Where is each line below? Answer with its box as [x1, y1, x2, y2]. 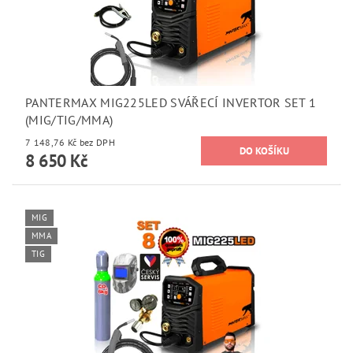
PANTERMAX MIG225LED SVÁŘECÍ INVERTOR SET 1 [25, 95, 317, 111]
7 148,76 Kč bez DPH [79, 136, 116, 149]
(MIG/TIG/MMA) [25, 112, 113, 128]
